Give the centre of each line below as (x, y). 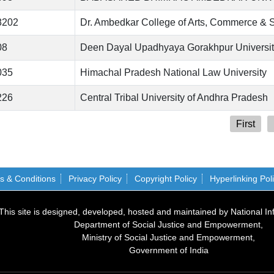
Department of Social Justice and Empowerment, (168, 224)
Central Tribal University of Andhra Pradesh (174, 98)
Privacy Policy (95, 178)
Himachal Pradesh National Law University (173, 73)
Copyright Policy (165, 178)
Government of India (168, 250)
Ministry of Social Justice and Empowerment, (168, 237)
